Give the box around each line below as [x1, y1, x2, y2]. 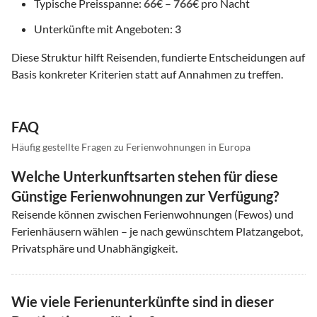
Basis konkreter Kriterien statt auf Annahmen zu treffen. [11, 67, 283, 81]
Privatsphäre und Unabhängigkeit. [11, 241, 178, 255]
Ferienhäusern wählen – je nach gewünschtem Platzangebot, [11, 224, 303, 238]
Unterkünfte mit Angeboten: [34, 22, 175, 36]
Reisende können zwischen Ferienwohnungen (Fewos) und [11, 207, 294, 221]
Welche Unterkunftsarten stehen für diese [11, 168, 278, 185]
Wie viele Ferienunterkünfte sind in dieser [11, 293, 274, 311]
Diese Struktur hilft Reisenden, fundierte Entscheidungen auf [11, 50, 305, 64]
